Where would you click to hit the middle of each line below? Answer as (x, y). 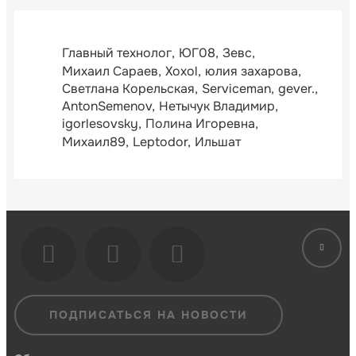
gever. (296, 88)
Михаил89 (94, 141)
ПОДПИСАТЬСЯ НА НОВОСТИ (149, 315)
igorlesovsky (100, 124)
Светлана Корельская (128, 88)
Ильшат (218, 141)
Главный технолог (117, 53)
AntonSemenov (107, 106)
